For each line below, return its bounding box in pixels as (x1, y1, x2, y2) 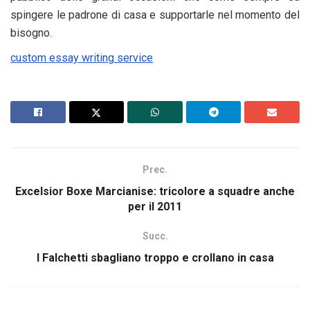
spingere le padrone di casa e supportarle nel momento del (10, 8, 300, 21)
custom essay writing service (10, 51, 153, 64)
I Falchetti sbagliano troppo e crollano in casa (36, 251, 274, 265)
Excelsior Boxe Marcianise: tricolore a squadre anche (15, 185, 295, 199)
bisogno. (10, 26, 52, 39)
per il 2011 (128, 200, 182, 214)
